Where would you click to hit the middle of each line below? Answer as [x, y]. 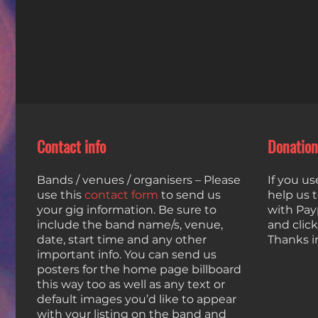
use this [61, 194]
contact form [121, 194]
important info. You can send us [127, 254]
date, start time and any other [122, 239]
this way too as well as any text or [131, 284]
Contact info [71, 147]
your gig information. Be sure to [127, 209]
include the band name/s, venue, [130, 224]
